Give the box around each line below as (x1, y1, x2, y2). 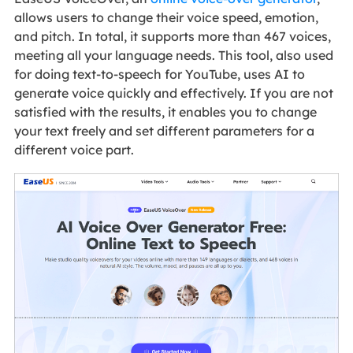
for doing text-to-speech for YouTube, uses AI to (13, 65, 305, 82)
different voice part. (13, 141, 134, 158)
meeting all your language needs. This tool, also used (13, 46, 333, 63)
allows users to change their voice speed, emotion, (13, 9, 318, 25)
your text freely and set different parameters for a (13, 122, 314, 139)
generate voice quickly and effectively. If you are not (13, 84, 333, 101)
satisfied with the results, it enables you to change (13, 103, 317, 120)
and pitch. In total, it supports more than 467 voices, (13, 28, 331, 44)
